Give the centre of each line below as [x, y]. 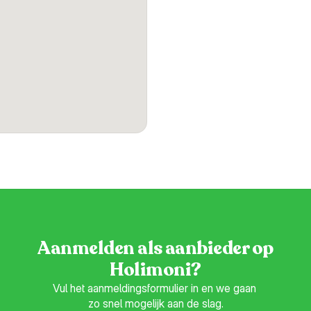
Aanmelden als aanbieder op [155, 248]
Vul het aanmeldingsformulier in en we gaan [154, 288]
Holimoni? [155, 270]
